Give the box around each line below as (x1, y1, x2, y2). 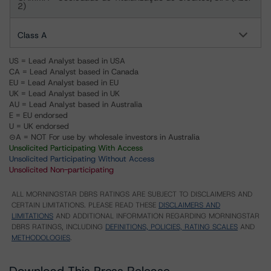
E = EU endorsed (9, 110, 68, 120)
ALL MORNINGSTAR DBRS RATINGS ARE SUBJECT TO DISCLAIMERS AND (11, 189, 252, 199)
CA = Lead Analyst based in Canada (9, 67, 139, 77)
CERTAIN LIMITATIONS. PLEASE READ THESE (11, 200, 158, 210)
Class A (18, 30, 47, 41)
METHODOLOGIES (11, 233, 70, 243)
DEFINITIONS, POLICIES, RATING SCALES (105, 222, 238, 232)
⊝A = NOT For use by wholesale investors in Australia (9, 132, 200, 142)
